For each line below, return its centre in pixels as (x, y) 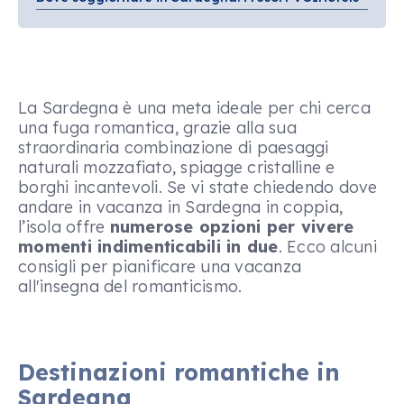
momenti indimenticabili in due (148, 247)
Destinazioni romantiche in (179, 372)
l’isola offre (64, 227)
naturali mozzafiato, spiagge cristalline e (177, 167)
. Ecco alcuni (327, 247)
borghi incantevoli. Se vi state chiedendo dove (198, 187)
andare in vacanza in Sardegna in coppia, (180, 207)
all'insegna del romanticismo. (130, 286)
